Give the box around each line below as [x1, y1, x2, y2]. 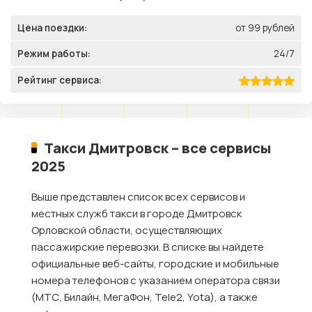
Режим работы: [17, 47, 91, 61]
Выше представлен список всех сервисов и [31, 189, 245, 205]
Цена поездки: [17, 21, 87, 34]
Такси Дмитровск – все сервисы [44, 138, 272, 158]
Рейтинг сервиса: [17, 73, 102, 86]
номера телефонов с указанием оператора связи [31, 273, 280, 288]
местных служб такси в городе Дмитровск [31, 206, 242, 221]
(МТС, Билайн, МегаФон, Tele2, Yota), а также [31, 290, 258, 305]
